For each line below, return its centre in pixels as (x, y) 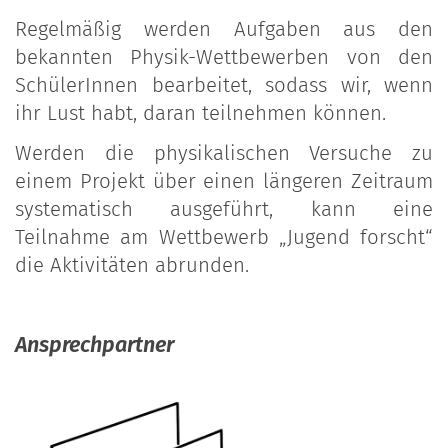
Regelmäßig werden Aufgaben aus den (224, 29)
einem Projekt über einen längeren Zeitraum (224, 181)
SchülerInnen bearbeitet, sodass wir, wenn (224, 85)
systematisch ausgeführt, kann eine (224, 209)
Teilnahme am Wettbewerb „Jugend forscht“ (224, 237)
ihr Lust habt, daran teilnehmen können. (203, 113)
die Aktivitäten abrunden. (132, 265)
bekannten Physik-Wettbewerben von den (224, 57)
